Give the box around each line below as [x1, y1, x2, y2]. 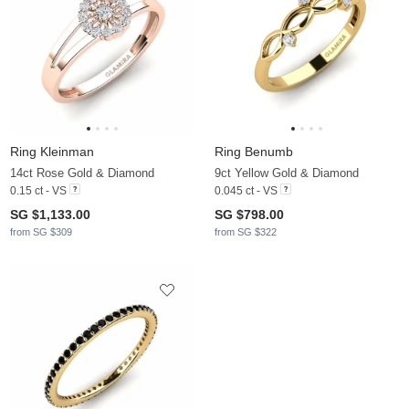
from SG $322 [215, 225, 277, 237]
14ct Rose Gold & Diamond [10, 165, 154, 180]
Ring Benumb [215, 143, 293, 159]
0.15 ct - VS [10, 184, 67, 197]
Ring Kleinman [10, 143, 94, 159]
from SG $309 [10, 225, 72, 237]
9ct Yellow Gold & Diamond [215, 165, 359, 180]
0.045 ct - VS [215, 184, 278, 197]
